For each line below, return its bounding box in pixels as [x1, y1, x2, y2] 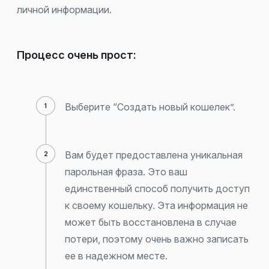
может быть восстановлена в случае [65, 216, 237, 228]
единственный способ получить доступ [65, 182, 250, 195]
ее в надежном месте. [65, 249, 168, 262]
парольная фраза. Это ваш [65, 165, 187, 178]
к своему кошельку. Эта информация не [65, 199, 248, 211]
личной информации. [17, 3, 112, 16]
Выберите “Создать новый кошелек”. [65, 100, 235, 113]
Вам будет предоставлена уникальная [65, 148, 243, 161]
